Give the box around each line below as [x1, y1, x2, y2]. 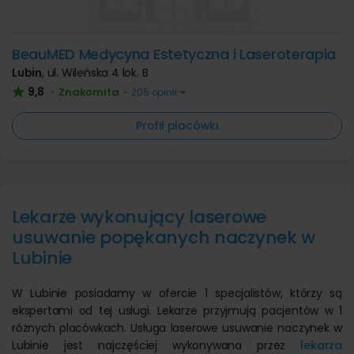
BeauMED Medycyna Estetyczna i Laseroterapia [12, 44, 337, 64]
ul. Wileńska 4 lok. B [47, 65, 149, 81]
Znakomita [58, 85, 119, 100]
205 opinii [129, 85, 179, 99]
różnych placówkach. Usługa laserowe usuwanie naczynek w [12, 320, 342, 336]
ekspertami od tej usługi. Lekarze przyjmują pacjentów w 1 [12, 303, 342, 318]
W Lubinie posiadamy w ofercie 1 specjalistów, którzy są [12, 285, 342, 301]
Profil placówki [136, 118, 218, 134]
